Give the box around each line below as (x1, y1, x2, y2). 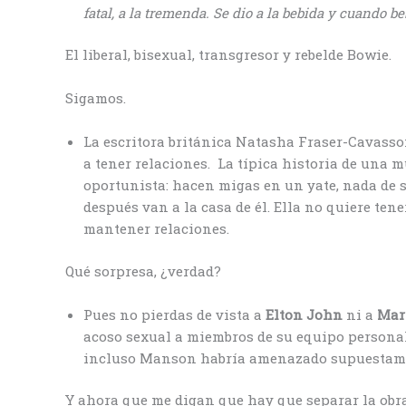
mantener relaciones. (83, 219, 233, 238)
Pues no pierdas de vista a (83, 304, 266, 324)
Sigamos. (65, 89, 126, 108)
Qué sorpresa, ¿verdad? (65, 261, 225, 280)
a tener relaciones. (83, 154, 214, 173)
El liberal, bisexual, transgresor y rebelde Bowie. (65, 45, 395, 64)
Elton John (266, 304, 346, 324)
